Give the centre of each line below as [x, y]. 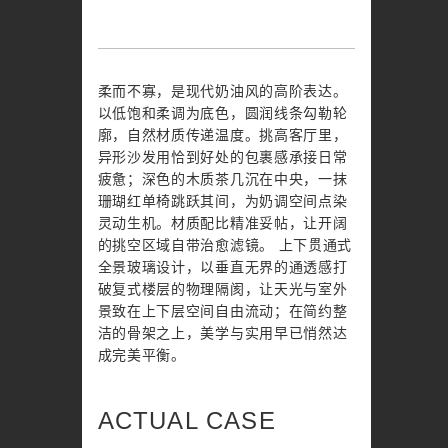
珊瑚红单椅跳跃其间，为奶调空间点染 [222, 201]
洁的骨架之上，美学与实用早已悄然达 [222, 333]
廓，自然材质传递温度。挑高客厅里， [222, 135]
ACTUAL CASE [186, 420]
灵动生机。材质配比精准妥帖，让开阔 [222, 223]
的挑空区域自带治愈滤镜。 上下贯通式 [225, 245]
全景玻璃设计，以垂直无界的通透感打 [222, 267]
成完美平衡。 [141, 355]
